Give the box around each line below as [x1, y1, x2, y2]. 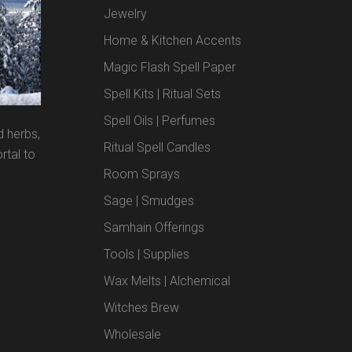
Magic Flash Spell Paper [104, 59, 236, 75]
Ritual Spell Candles [104, 139, 211, 155]
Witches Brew [104, 299, 180, 315]
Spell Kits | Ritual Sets [104, 86, 222, 101]
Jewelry [104, 5, 148, 21]
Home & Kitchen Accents [104, 32, 242, 48]
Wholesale [104, 326, 162, 342]
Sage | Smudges [104, 192, 195, 208]
